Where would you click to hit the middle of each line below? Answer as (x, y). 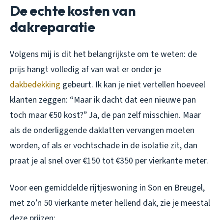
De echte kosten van (73, 10)
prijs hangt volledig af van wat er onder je (85, 69)
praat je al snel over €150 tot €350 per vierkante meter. (109, 161)
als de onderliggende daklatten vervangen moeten (102, 130)
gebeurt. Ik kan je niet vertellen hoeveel (133, 84)
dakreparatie (53, 27)
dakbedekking (35, 84)
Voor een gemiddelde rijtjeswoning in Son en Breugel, (107, 188)
